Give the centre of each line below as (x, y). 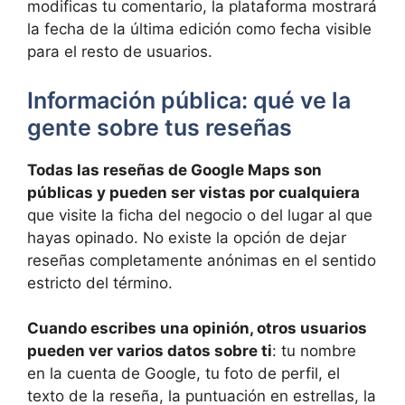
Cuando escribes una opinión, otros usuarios (197, 329)
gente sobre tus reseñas (160, 127)
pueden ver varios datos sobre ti (150, 351)
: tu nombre (314, 351)
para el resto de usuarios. (120, 52)
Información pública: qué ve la (189, 100)
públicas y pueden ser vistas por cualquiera (193, 192)
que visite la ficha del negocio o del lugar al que (200, 215)
